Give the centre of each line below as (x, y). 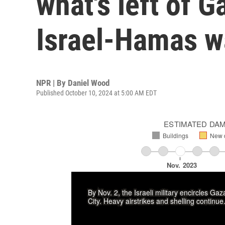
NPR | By (52, 83)
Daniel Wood (89, 83)
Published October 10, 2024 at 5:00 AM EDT (96, 93)
